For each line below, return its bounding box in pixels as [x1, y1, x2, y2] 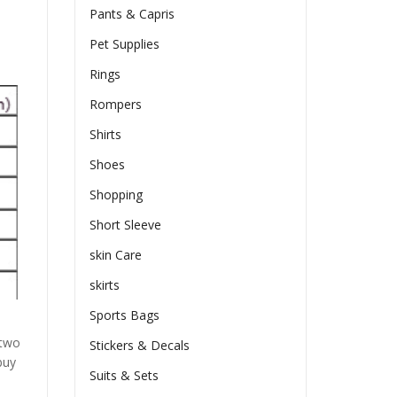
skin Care [90, 246, 143, 264]
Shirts [90, 126, 122, 144]
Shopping [90, 186, 144, 204]
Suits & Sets [90, 367, 160, 385]
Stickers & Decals [90, 337, 191, 354]
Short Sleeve [90, 216, 162, 234]
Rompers [90, 96, 143, 113]
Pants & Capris [90, 5, 175, 23]
